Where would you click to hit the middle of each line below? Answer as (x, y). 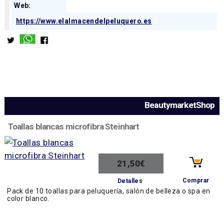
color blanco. (28, 199)
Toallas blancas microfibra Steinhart (73, 126)
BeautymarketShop (180, 105)
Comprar (196, 181)
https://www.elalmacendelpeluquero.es (84, 21)
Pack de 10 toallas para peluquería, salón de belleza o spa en (109, 191)
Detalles (130, 181)
